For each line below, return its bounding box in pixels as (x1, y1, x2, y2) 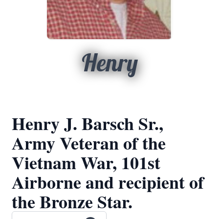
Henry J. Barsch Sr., (12, 110, 163, 136)
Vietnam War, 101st (12, 150, 160, 175)
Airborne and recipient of (12, 169, 204, 195)
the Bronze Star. (12, 189, 132, 214)
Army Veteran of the (12, 130, 166, 155)
